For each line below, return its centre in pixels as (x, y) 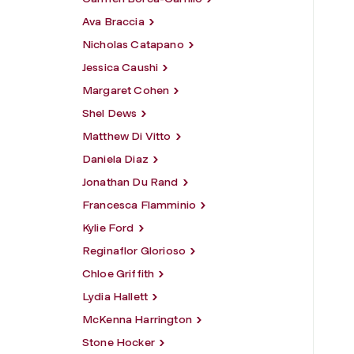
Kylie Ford (108, 228)
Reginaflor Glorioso (134, 250)
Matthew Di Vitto (127, 136)
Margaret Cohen (126, 90)
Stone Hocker (119, 342)
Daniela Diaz (115, 159)
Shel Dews (110, 113)
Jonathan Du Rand (130, 182)
